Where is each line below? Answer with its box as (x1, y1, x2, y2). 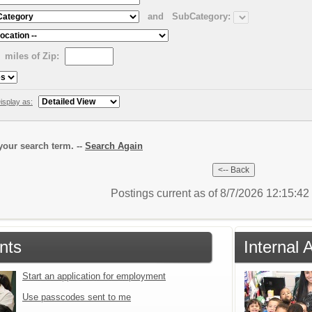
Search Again (85, 140, 143, 151)
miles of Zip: (5, 50, 59, 61)
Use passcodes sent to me (22, 291, 131, 302)
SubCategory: (172, 11, 231, 22)
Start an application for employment (22, 270, 166, 281)
